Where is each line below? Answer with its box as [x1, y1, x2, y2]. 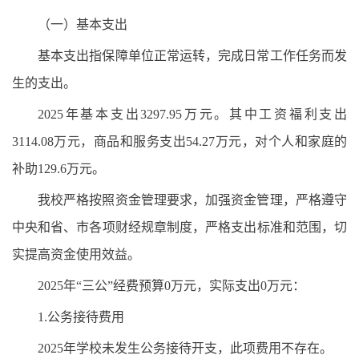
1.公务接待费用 [38, 310, 124, 324]
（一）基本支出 [38, 18, 127, 31]
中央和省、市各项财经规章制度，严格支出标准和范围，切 [12, 220, 347, 234]
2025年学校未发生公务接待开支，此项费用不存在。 [38, 341, 333, 355]
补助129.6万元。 [12, 162, 105, 175]
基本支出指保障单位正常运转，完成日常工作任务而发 [38, 49, 347, 63]
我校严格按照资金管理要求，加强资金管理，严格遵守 [38, 193, 347, 207]
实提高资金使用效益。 [12, 248, 140, 261]
